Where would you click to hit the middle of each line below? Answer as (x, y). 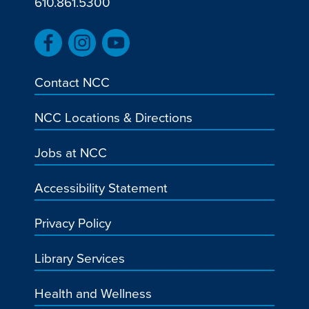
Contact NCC (72, 82)
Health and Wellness (93, 293)
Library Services (80, 258)
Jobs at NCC (71, 152)
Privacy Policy (73, 223)
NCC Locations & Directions (113, 117)
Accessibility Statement (101, 188)
